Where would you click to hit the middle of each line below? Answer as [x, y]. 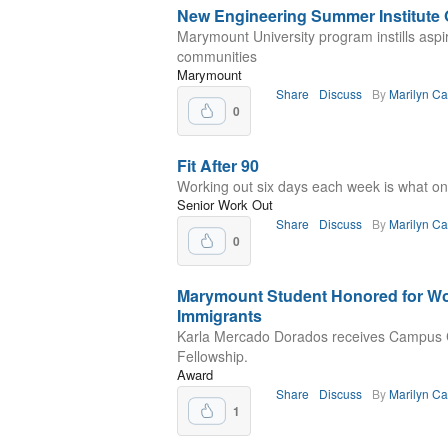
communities [217, 56]
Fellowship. [212, 356]
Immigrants [219, 315]
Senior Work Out [225, 204]
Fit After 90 [218, 165]
